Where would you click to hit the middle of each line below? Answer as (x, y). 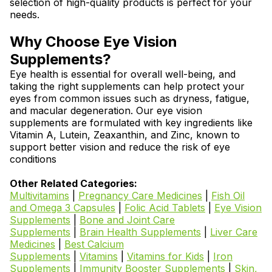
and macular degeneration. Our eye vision (106, 110)
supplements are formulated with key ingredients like (131, 123)
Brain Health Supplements (140, 232)
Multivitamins (39, 195)
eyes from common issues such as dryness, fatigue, (130, 98)
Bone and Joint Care (127, 220)
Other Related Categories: (73, 183)
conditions (33, 159)
